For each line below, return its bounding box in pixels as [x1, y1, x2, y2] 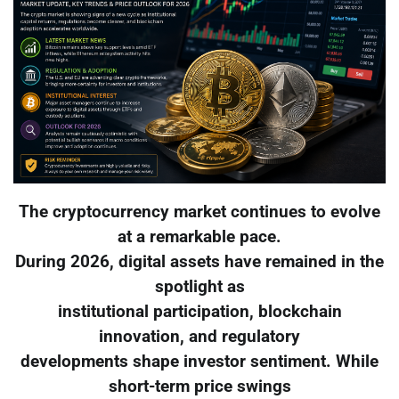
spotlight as [154, 277, 245, 297]
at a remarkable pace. [118, 227, 281, 248]
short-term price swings [108, 377, 291, 397]
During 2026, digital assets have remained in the [15, 252, 384, 273]
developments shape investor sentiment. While [20, 352, 379, 372]
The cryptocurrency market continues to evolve [19, 202, 380, 223]
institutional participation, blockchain [57, 302, 342, 322]
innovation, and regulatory [99, 327, 300, 347]
